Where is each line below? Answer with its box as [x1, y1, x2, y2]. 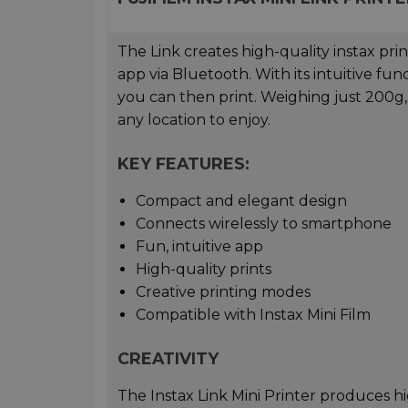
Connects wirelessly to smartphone [136, 215, 392, 233]
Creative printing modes [136, 283, 311, 301]
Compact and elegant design [136, 192, 347, 210]
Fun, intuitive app [136, 238, 263, 256]
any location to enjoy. [117, 111, 270, 129]
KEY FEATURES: [117, 154, 250, 174]
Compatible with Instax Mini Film [136, 306, 371, 324]
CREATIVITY [117, 349, 219, 369]
